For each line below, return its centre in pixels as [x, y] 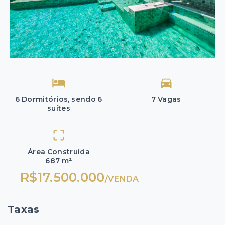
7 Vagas [166, 99]
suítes [59, 108]
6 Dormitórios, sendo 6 [59, 99]
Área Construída [59, 152]
